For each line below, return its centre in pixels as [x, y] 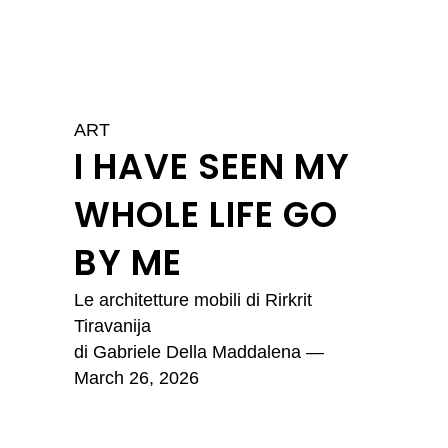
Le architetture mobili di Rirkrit [193, 300]
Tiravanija [112, 326]
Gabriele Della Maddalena [197, 352]
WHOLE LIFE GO [206, 214]
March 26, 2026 [136, 378]
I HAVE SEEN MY [212, 166]
